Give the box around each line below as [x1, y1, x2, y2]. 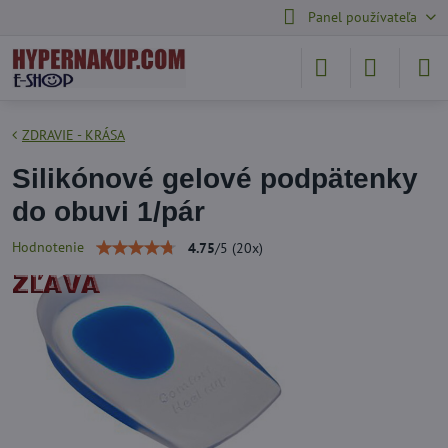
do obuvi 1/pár [12, 196, 205, 227]
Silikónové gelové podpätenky [12, 163, 418, 194]
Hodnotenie [12, 238, 84, 256]
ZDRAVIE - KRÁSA [22, 126, 125, 144]
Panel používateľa [307, 8, 417, 26]
